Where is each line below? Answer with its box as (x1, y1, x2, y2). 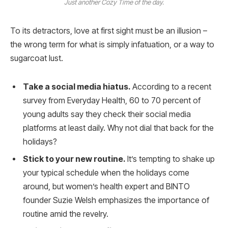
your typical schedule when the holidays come (23, 167, 189, 178)
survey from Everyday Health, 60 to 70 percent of (23, 95, 201, 105)
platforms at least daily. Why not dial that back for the (23, 123, 214, 133)
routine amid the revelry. (23, 209, 108, 219)
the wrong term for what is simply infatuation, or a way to (10, 40, 214, 50)
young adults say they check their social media (23, 109, 191, 119)
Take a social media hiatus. (23, 81, 130, 92)
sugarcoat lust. (10, 53, 63, 64)
